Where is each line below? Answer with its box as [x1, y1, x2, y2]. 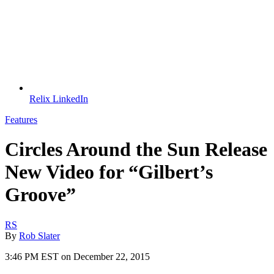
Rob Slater [19, 230, 60, 241]
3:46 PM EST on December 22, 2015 [5, 251, 150, 262]
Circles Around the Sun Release [5, 138, 267, 161]
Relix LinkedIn [29, 93, 88, 104]
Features [5, 114, 37, 125]
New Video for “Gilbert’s [5, 161, 213, 183]
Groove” [5, 183, 76, 206]
